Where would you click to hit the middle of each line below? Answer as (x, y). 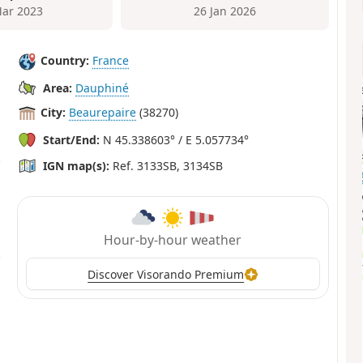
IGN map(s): (77, 165)
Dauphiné (102, 88)
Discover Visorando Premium (166, 274)
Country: (65, 61)
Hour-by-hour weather (173, 240)
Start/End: (72, 139)
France (111, 61)
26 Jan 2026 (225, 11)
